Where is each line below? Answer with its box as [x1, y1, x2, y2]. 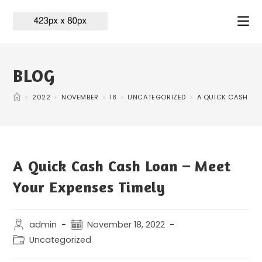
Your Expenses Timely [13, 178, 166, 196]
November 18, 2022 [87, 219, 166, 230]
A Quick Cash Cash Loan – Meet [13, 157, 231, 175]
